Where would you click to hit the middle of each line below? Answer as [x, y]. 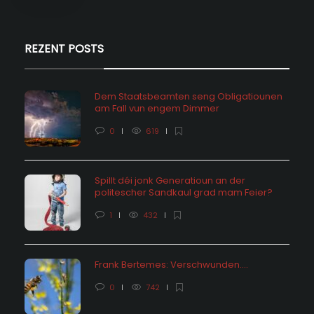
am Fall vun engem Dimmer [158, 108]
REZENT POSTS [64, 48]
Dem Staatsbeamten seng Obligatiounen [189, 96]
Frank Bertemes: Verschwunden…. [172, 264]
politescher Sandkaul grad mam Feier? [185, 192]
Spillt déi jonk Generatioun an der [170, 180]
